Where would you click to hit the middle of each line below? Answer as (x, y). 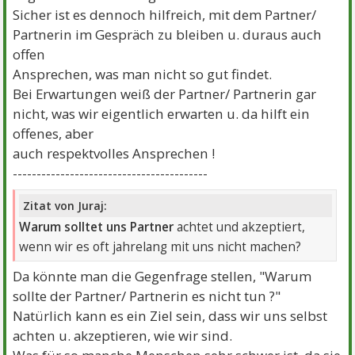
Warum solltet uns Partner (98, 227)
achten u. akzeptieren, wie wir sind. (123, 335)
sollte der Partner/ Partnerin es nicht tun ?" (147, 296)
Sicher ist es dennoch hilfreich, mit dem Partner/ (165, 15)
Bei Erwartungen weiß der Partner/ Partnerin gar (165, 94)
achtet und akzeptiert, (241, 227)
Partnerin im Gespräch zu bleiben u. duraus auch (168, 35)
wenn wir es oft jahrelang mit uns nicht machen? (160, 246)
